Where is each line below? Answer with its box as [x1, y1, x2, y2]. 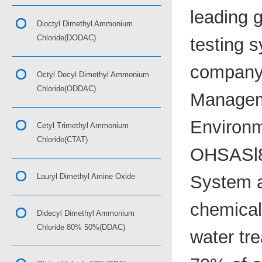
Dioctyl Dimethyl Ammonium [36, 19, 133, 28]
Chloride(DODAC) [36, 33, 96, 42]
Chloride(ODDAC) [36, 84, 96, 93]
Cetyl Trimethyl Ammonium [36, 121, 129, 130]
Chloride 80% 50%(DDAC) [36, 223, 125, 232]
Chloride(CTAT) [36, 135, 88, 144]
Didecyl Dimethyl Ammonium [36, 209, 135, 218]
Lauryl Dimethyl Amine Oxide [36, 172, 135, 181]
